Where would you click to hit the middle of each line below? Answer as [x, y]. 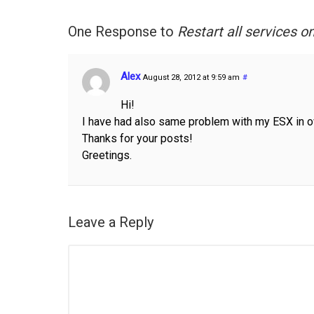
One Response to [123, 31]
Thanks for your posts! [137, 138]
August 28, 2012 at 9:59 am [191, 77]
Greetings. [107, 155]
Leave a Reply [111, 222]
